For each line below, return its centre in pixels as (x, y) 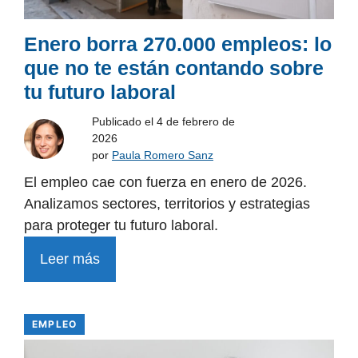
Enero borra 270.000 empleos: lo (178, 44)
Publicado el (124, 122)
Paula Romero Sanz (163, 155)
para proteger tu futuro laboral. (121, 226)
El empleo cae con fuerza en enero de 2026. (165, 183)
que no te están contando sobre (174, 68)
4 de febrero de (196, 122)
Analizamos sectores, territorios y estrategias (167, 204)
